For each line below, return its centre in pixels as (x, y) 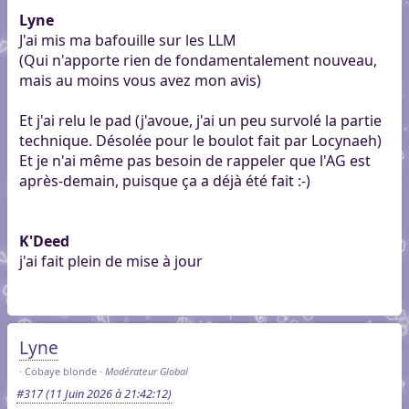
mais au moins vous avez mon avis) (140, 81)
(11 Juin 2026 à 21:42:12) (107, 393)
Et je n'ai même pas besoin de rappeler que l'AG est (194, 161)
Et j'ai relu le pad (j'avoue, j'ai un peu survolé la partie (200, 121)
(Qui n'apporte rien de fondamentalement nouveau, (198, 61)
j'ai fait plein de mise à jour (110, 262)
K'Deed (44, 241)
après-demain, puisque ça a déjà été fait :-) (164, 181)
